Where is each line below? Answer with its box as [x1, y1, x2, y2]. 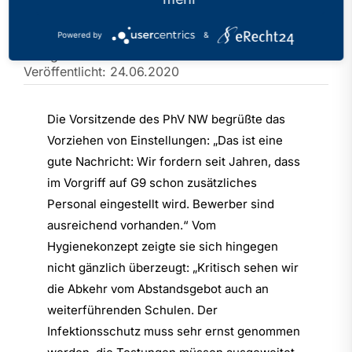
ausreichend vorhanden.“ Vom [46, 218, 216, 233]
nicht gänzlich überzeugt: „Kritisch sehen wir [46, 260, 299, 275]
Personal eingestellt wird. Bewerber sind [46, 196, 274, 211]
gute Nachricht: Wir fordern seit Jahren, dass [46, 154, 300, 169]
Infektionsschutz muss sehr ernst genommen [46, 324, 300, 339]
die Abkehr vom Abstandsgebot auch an [46, 281, 269, 296]
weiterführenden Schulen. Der [46, 302, 218, 317]
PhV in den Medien [95, 46, 206, 63]
